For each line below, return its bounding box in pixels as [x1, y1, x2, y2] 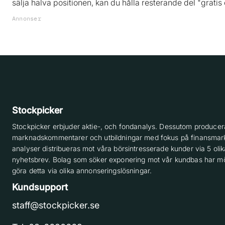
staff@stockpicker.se [12, 199, 99, 210]
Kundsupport [12, 182, 68, 192]
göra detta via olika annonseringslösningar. [12, 166, 154, 175]
